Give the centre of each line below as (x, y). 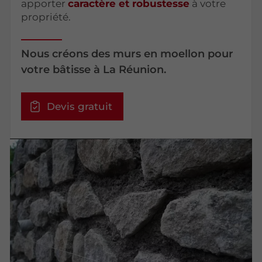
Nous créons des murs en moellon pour (127, 54)
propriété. (46, 17)
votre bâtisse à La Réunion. (94, 69)
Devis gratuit (79, 106)
